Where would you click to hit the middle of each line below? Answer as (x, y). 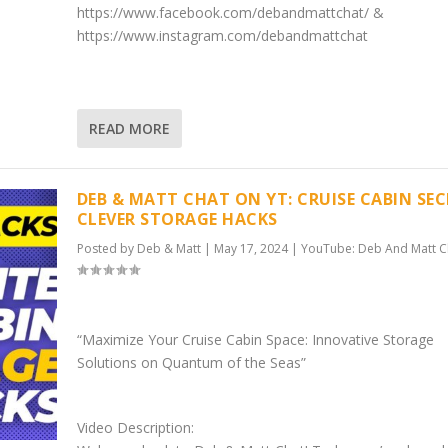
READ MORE (129, 129)
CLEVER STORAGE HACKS (177, 219)
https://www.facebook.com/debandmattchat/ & (230, 12)
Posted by (106, 249)
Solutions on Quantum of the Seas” (191, 362)
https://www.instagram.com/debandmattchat (222, 35)
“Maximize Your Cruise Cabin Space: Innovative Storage (255, 339)
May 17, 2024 (250, 249)
